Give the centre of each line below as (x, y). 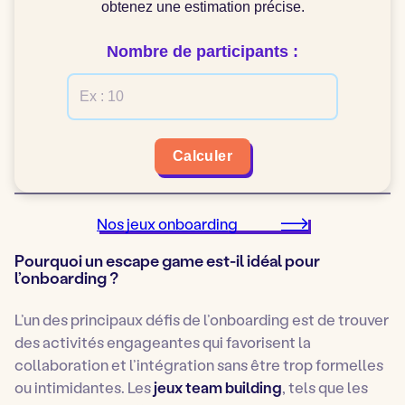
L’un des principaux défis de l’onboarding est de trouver (202, 320)
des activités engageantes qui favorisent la (163, 342)
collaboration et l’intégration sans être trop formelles (199, 365)
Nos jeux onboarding (167, 224)
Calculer (202, 156)
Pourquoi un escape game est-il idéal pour (167, 261)
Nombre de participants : (202, 52)
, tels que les (325, 387)
